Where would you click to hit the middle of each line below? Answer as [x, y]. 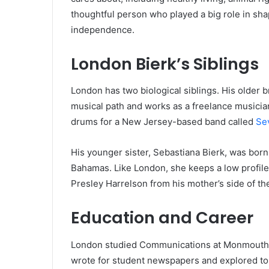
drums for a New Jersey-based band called [163, 122]
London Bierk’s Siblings [165, 64]
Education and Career [162, 218]
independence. [103, 29]
